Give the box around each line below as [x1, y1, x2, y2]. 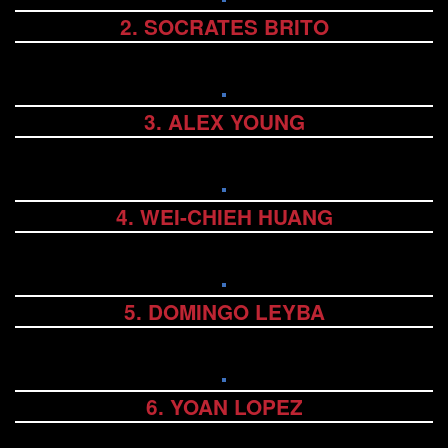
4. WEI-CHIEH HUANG [115, 202, 333, 232]
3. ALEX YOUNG [143, 107, 305, 137]
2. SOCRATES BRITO [119, 12, 329, 42]
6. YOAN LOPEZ [145, 392, 303, 422]
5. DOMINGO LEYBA [123, 297, 325, 327]
